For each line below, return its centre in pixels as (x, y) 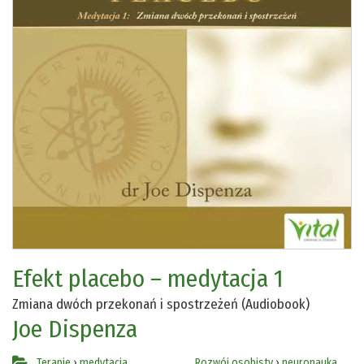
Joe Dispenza (75, 329)
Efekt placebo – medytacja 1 (148, 278)
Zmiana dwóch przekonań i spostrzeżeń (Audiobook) (161, 304)
